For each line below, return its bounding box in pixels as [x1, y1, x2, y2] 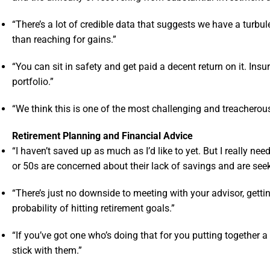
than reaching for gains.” [12, 34, 116, 46]
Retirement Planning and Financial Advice [12, 130, 193, 142]
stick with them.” [12, 245, 82, 257]
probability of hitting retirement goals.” [12, 202, 175, 215]
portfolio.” [12, 76, 54, 88]
